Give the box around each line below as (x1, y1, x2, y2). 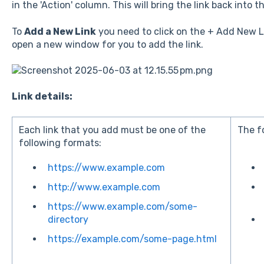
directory (48, 214, 89, 226)
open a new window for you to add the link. (11, 38, 203, 50)
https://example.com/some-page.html (48, 233, 217, 245)
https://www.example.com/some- (48, 201, 198, 213)
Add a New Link (24, 25, 96, 37)
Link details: (11, 91, 72, 103)
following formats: (19, 137, 102, 148)
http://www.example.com (48, 181, 161, 193)
